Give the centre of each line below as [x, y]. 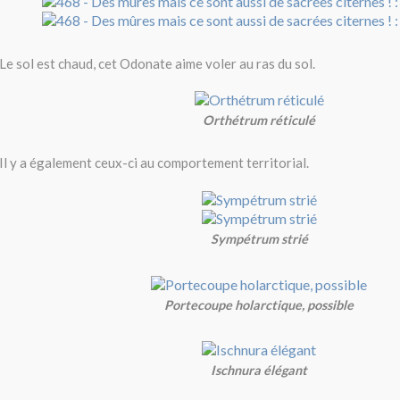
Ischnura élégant [259, 371]
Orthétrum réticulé [259, 121]
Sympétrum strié [259, 239]
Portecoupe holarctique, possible [259, 304]
